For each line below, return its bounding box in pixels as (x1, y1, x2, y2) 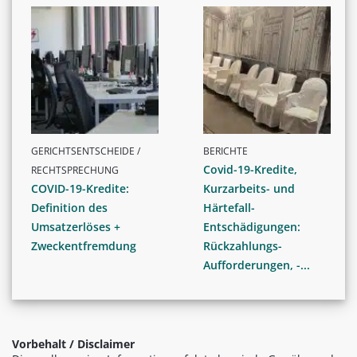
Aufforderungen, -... (203, 257, 310, 273)
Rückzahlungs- (203, 237, 282, 253)
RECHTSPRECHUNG (31, 163, 119, 177)
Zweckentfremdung (31, 237, 136, 253)
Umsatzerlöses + (31, 218, 120, 234)
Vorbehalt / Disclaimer (12, 335, 135, 351)
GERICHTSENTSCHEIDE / (31, 143, 140, 158)
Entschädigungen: (203, 218, 300, 234)
